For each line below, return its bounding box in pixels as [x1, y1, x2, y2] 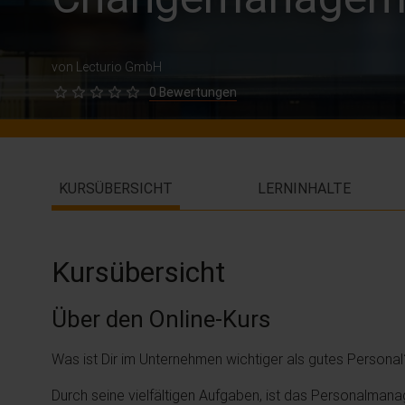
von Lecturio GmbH [52, 59, 162, 75]
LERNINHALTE [258, 179, 351, 197]
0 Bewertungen [149, 84, 237, 100]
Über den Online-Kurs [52, 305, 270, 334]
